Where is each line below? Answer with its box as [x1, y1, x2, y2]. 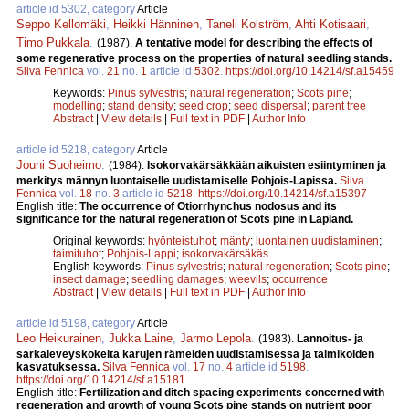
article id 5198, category [16, 316, 137, 330]
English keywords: [53, 259, 146, 273]
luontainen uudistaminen [256, 234, 379, 247]
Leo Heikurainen [16, 330, 101, 345]
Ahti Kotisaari [295, 16, 366, 31]
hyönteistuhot [148, 234, 215, 247]
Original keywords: [53, 234, 148, 247]
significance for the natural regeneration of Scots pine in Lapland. [16, 212, 353, 225]
